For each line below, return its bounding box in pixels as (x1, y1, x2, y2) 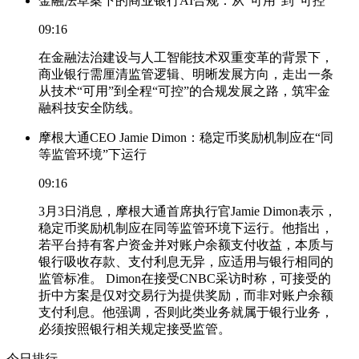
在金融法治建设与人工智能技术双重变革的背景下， (38, 50, 333, 64)
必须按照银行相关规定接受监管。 (38, 321, 231, 336)
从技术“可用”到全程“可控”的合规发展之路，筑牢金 (38, 83, 330, 98)
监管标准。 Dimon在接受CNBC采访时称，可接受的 (38, 271, 331, 285)
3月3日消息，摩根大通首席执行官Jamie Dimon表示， (38, 204, 337, 218)
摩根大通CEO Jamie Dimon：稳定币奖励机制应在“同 (38, 130, 333, 144)
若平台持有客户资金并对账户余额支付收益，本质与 (38, 237, 333, 252)
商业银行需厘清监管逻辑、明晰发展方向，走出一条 (38, 67, 333, 81)
